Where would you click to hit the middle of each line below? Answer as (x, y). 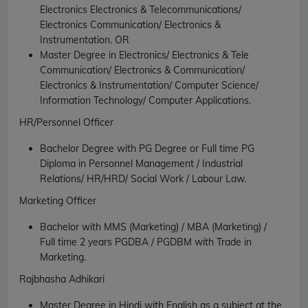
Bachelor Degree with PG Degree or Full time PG (147, 148)
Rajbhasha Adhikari (62, 279)
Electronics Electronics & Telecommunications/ (141, 9)
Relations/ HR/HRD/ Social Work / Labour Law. (143, 178)
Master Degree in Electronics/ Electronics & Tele (144, 55)
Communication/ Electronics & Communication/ (142, 70)
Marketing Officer (58, 200)
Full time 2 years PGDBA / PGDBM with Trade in (146, 242)
